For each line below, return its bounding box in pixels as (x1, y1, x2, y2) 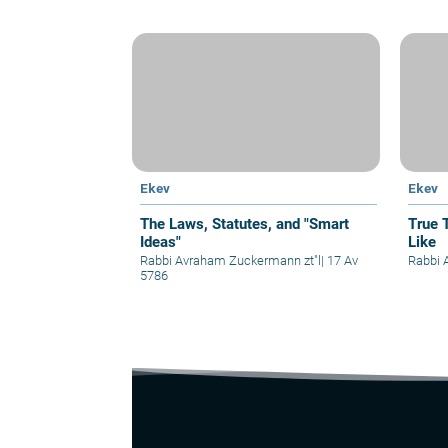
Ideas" (140, 232, 181, 251)
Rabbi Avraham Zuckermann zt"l (140, 252, 321, 268)
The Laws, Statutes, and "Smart (140, 214, 349, 233)
